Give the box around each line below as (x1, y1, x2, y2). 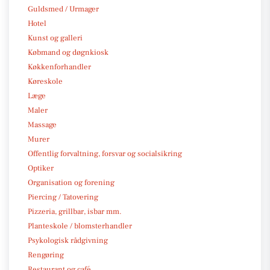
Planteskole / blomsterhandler (28, 221, 132, 231)
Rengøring (28, 250, 64, 260)
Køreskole (28, 76, 63, 86)
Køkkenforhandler (28, 61, 91, 72)
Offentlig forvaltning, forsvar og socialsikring (28, 148, 182, 159)
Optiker (28, 163, 54, 173)
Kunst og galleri (28, 33, 83, 43)
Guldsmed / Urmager (28, 4, 99, 14)
